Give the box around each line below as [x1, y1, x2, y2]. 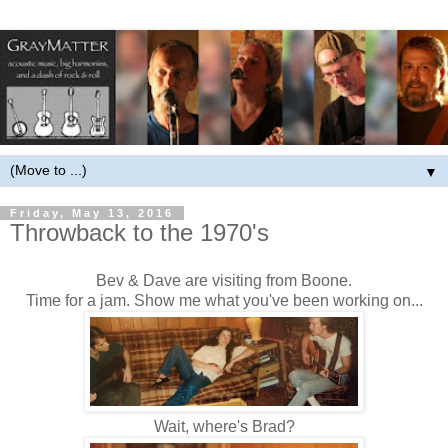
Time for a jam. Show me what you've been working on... [25, 292, 423, 310]
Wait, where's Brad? [153, 418, 295, 436]
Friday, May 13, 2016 [10, 207, 174, 220]
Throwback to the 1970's [10, 219, 269, 247]
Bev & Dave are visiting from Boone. [96, 272, 352, 290]
